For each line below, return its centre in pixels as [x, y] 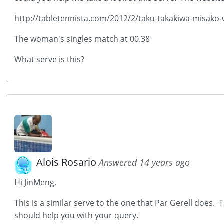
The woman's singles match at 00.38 [85, 39]
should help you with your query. [77, 215]
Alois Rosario [68, 162]
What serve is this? [49, 59]
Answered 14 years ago [144, 162]
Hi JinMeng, [35, 182]
